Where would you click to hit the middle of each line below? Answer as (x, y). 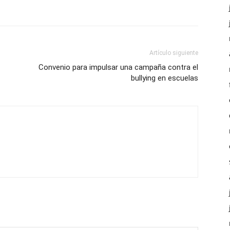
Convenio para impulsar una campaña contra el (118, 68)
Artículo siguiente (174, 53)
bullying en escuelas (165, 78)
